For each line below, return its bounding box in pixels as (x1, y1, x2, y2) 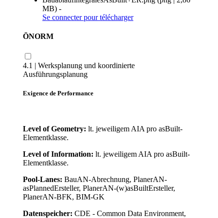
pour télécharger (82, 13, 133, 22)
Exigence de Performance (23, 89, 93, 97)
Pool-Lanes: (23, 175, 64, 184)
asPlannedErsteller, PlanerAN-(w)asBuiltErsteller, (23, 184, 175, 193)
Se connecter (42, 13, 82, 22)
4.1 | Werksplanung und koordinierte (23, 61, 135, 70)
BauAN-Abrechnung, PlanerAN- (64, 175, 167, 184)
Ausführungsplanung (23, 70, 88, 78)
